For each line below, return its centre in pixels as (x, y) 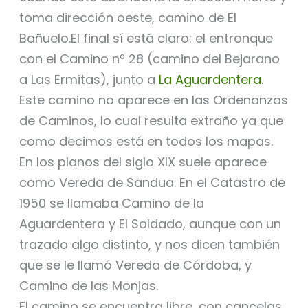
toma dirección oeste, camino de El (128, 17)
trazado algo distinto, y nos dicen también (149, 244)
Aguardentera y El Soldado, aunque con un (150, 223)
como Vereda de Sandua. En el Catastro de (152, 182)
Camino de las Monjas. (88, 285)
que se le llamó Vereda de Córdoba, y (135, 265)
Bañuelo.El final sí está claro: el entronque (146, 38)
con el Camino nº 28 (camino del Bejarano (149, 58)
